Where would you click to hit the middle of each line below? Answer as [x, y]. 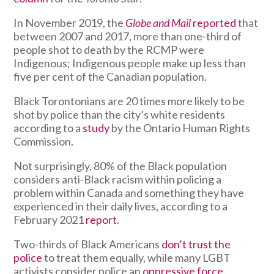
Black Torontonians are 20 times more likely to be [129, 101]
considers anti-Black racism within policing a [117, 180]
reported [213, 23]
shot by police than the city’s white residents [119, 115]
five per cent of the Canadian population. [110, 77]
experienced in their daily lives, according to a [120, 206]
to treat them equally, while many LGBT [137, 258]
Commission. [43, 142]
